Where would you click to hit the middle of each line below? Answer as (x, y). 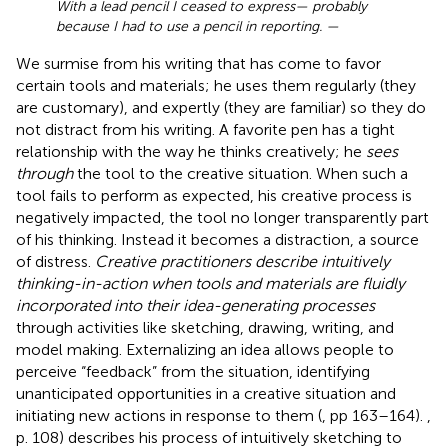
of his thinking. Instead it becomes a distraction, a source (217, 239)
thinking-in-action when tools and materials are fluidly (210, 283)
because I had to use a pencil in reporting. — (197, 26)
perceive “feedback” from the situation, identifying (193, 371)
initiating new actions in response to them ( (169, 415)
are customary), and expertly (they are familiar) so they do (221, 107)
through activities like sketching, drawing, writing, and (205, 327)
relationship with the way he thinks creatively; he (191, 151)
